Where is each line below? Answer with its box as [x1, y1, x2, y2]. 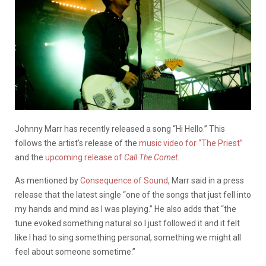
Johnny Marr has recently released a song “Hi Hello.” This [15, 123, 225, 134]
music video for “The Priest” [139, 138, 243, 148]
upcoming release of [45, 152, 124, 162]
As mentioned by [15, 175, 80, 185]
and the [15, 152, 45, 162]
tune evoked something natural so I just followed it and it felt [15, 218, 240, 228]
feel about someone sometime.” [15, 246, 135, 256]
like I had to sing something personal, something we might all [15, 232, 241, 242]
